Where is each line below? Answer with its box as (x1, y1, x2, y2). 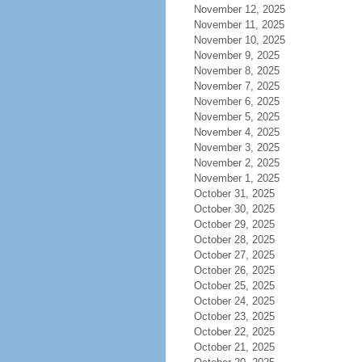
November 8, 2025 (193, 65, 299, 77)
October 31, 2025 (193, 187, 294, 200)
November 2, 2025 (193, 157, 299, 169)
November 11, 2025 (193, 19, 304, 31)
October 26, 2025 (193, 264, 294, 276)
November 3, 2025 (193, 141, 299, 154)
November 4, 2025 (193, 126, 299, 138)
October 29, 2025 (193, 218, 294, 230)
